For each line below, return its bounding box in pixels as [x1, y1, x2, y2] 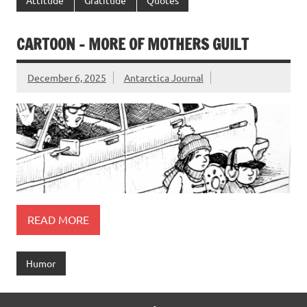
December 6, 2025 [27, 71, 106, 84]
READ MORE [27, 212, 89, 227]
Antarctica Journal [123, 71, 204, 84]
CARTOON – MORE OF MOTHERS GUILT [16, 34, 249, 56]
